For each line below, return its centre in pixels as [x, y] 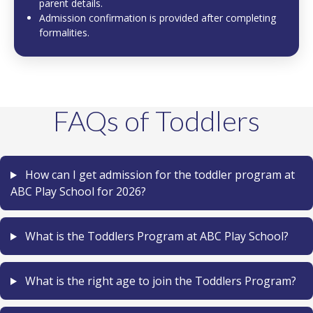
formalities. [64, 33]
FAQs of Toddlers [156, 121]
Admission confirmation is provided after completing [158, 18]
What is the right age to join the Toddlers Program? [159, 281]
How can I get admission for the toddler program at [158, 175]
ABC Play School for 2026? [78, 192]
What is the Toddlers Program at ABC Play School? [155, 236]
